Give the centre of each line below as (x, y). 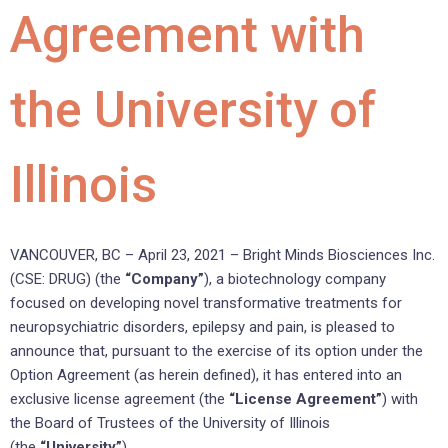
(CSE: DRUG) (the (67, 278)
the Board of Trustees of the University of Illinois (170, 422)
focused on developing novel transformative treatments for (206, 302)
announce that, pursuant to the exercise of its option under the (216, 350)
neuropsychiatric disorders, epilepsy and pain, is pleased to (202, 326)
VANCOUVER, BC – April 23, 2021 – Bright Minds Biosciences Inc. (222, 254)
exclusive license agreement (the (119, 398)
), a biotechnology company (295, 278)
